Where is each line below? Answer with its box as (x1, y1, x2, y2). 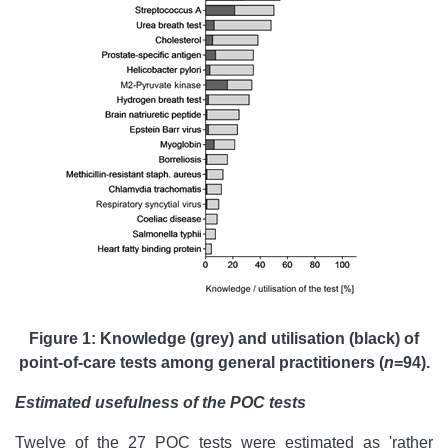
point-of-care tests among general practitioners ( (18, 354, 384, 372)
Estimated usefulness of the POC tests (15, 394, 306, 412)
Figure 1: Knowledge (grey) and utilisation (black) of (29, 330, 419, 348)
